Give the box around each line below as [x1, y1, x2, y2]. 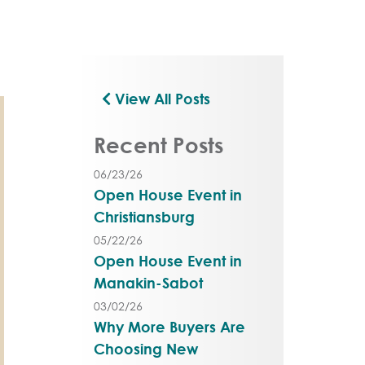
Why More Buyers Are [93, 318, 245, 336]
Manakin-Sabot [93, 274, 203, 292]
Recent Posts [93, 132, 223, 158]
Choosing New [93, 340, 198, 358]
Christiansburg [93, 208, 195, 226]
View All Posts [110, 90, 210, 108]
